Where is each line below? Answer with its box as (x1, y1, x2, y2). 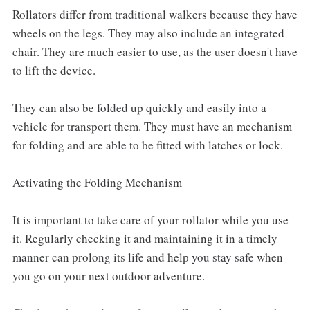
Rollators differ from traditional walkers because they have (12, 6, 298, 22)
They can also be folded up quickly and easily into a (12, 99, 266, 116)
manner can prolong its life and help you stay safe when (12, 248, 283, 265)
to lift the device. (12, 62, 95, 78)
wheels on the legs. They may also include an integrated (12, 24, 284, 41)
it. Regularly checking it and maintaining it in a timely (12, 230, 277, 246)
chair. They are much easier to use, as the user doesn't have (12, 43, 298, 60)
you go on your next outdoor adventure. (12, 267, 205, 284)
